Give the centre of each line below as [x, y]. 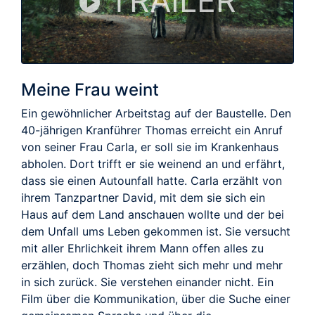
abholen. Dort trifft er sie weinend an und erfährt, [153, 163]
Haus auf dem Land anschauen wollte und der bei [153, 214]
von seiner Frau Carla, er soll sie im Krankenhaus [150, 147]
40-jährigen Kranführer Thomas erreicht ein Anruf [152, 130]
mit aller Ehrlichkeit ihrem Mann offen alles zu [142, 248]
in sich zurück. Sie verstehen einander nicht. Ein [147, 282]
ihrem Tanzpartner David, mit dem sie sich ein [143, 197]
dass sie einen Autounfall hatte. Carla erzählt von [152, 180]
